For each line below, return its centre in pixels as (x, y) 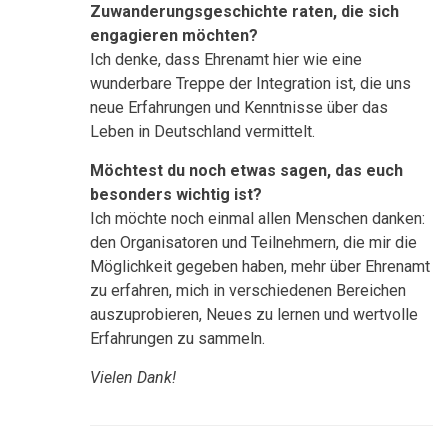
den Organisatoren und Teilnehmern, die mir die (253, 242)
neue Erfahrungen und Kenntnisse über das (239, 107)
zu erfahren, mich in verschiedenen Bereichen (248, 290)
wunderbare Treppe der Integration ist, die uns (250, 83)
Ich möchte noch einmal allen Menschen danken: (257, 218)
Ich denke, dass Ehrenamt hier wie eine (226, 59)
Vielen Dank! (133, 377)
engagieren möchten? (174, 35)
